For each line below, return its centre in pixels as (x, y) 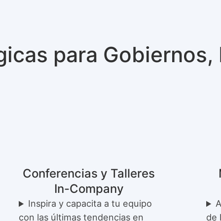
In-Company (89, 189)
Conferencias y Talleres (89, 174)
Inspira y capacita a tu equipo (90, 203)
